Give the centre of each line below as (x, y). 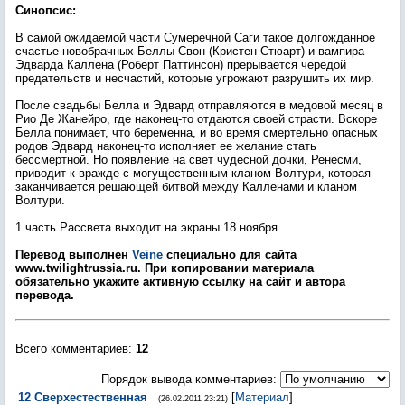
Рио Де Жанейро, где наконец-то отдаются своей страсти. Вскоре (196, 119)
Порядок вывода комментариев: (189, 379)
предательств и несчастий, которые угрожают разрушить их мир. (195, 78)
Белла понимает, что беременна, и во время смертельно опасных (197, 132)
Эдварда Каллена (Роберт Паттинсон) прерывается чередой (181, 65)
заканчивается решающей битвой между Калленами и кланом (186, 187)
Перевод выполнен (74, 254)
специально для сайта (231, 254)
